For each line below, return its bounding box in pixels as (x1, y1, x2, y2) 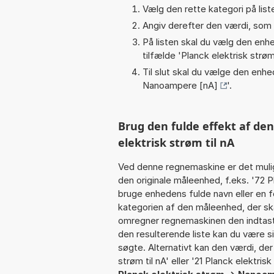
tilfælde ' (143, 49, 181, 61)
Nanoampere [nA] (143, 79, 218, 91)
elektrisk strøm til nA (118, 135, 234, 150)
